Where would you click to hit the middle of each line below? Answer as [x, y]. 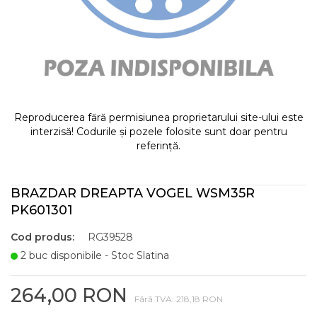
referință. [158, 146]
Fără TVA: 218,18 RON [179, 299]
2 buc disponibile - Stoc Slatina [93, 255]
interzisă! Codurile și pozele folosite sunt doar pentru [158, 132]
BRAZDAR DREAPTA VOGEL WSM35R [133, 193]
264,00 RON [69, 295]
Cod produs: [42, 237]
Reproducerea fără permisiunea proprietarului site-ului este [158, 117]
